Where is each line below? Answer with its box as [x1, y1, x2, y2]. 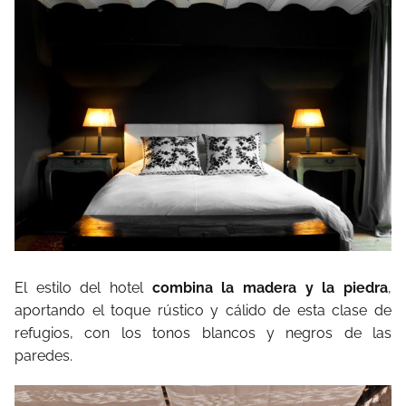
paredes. [14, 346, 72, 364]
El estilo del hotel [14, 278, 152, 296]
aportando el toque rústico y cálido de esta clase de [14, 301, 391, 319]
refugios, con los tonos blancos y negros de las [14, 324, 391, 342]
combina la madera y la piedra [151, 278, 389, 296]
